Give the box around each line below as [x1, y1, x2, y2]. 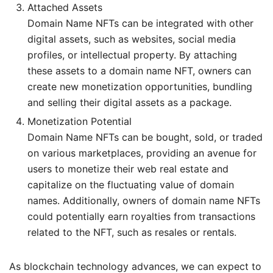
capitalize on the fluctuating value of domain [27, 178, 234, 191]
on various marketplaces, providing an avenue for [27, 146, 257, 159]
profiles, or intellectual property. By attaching [27, 48, 237, 61]
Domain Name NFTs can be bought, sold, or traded [27, 130, 263, 143]
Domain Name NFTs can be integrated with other [27, 16, 253, 29]
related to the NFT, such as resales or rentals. [27, 225, 236, 238]
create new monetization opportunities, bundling [27, 80, 252, 93]
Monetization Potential [27, 115, 132, 127]
